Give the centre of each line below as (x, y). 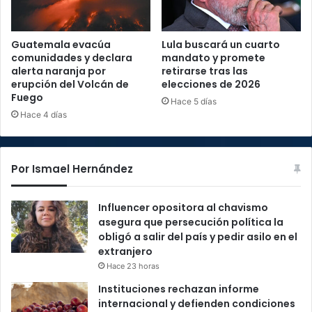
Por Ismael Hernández (72, 169)
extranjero (125, 252)
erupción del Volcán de (70, 85)
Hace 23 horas (133, 266)
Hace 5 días (194, 102)
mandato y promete (213, 58)
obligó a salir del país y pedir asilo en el (198, 237)
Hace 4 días (44, 115)
